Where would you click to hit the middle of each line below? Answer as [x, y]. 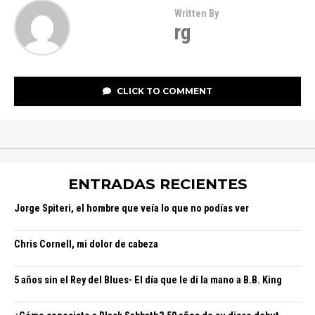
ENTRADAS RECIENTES [157, 184]
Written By [196, 14]
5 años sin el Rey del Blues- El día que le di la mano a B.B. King [148, 280]
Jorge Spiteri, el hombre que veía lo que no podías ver [131, 208]
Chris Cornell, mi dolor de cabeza [86, 244]
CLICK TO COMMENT [163, 91]
